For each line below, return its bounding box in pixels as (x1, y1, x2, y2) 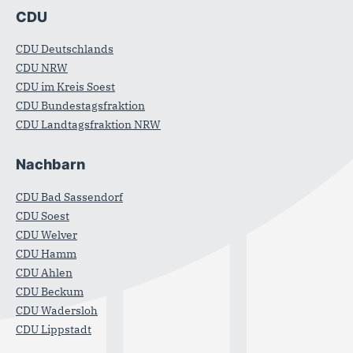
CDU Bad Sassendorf (16, 189, 123, 204)
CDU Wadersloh (16, 303, 98, 318)
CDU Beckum (16, 284, 84, 299)
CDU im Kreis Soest (16, 80, 115, 94)
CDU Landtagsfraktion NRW (16, 117, 161, 132)
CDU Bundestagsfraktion (16, 98, 145, 113)
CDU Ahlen (16, 265, 72, 280)
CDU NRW (16, 61, 68, 75)
